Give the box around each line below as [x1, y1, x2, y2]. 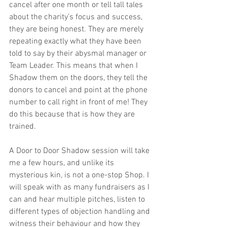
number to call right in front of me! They [9, 97, 149, 108]
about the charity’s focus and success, [9, 12, 144, 23]
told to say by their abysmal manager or [9, 49, 148, 59]
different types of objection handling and [9, 207, 152, 217]
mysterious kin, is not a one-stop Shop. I [9, 170, 151, 181]
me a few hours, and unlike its [9, 158, 116, 169]
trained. [9, 122, 36, 132]
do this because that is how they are [9, 109, 137, 120]
